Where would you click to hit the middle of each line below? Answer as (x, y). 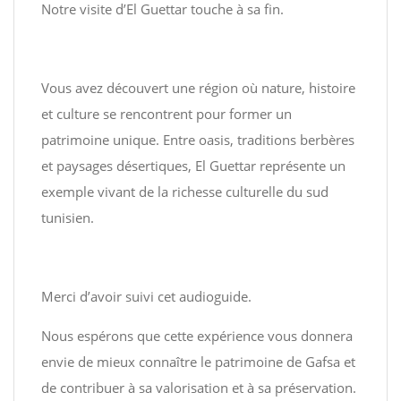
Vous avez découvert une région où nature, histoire (198, 88)
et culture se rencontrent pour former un (166, 114)
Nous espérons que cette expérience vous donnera (197, 336)
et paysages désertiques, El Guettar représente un (193, 166)
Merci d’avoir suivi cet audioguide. (146, 296)
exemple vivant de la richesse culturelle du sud (185, 192)
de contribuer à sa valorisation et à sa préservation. (199, 388)
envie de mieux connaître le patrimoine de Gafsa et (198, 362)
